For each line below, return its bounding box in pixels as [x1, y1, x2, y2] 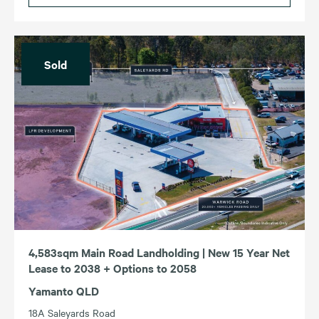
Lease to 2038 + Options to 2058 [28, 260, 197, 276]
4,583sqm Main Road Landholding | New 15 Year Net [28, 244, 290, 261]
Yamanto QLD [28, 283, 99, 299]
